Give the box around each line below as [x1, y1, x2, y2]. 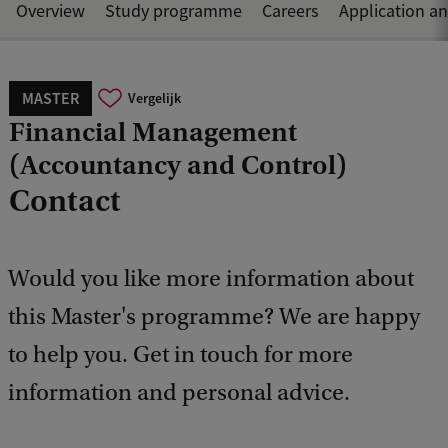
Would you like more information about [8, 264, 414, 292]
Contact [9, 182, 121, 219]
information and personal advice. [8, 378, 350, 406]
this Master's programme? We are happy [8, 302, 420, 330]
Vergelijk [127, 89, 181, 108]
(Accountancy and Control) [9, 148, 347, 181]
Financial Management [9, 115, 297, 148]
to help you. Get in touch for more [8, 340, 353, 368]
